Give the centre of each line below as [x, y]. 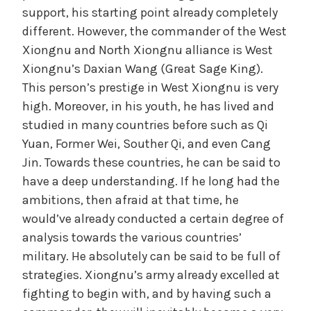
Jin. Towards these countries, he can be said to [151, 162]
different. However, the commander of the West [154, 31]
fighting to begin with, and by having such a [147, 293]
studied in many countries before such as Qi [145, 125]
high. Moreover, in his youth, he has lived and [148, 106]
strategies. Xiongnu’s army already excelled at [151, 275]
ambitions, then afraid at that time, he [131, 200]
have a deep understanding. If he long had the [151, 181]
